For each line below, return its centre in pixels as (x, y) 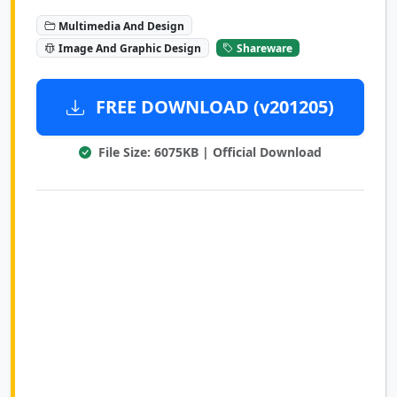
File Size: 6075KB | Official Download (208, 152)
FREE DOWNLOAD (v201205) (213, 107)
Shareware (265, 48)
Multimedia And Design (121, 25)
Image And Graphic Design (129, 48)
